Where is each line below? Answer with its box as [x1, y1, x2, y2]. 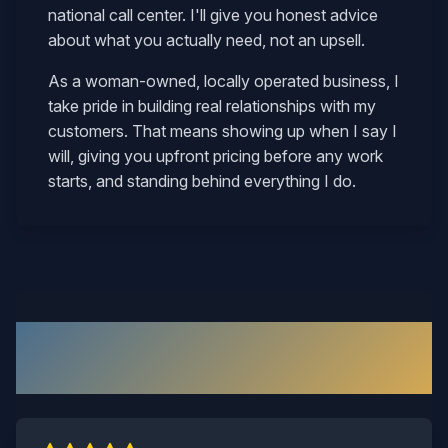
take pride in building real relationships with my [48, 96, 376, 116]
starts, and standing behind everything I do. [48, 171, 356, 191]
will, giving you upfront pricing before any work [48, 146, 383, 166]
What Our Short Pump [87, 322, 361, 358]
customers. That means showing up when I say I [48, 121, 397, 141]
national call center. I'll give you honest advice [48, 5, 378, 25]
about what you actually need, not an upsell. [48, 30, 365, 50]
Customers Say [128, 358, 320, 394]
